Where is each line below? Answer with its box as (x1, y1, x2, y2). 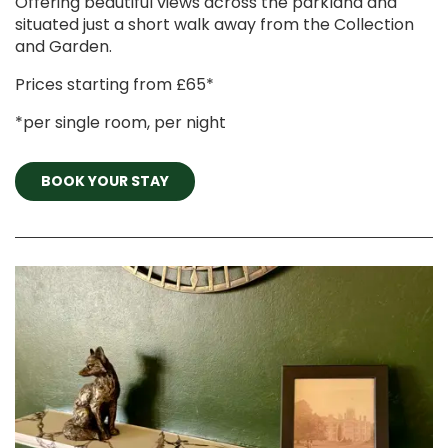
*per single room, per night (15, 110, 226, 134)
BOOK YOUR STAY (41, 171, 169, 192)
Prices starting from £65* (15, 72, 214, 96)
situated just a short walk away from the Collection (15, 12, 414, 36)
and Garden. (15, 34, 112, 58)
